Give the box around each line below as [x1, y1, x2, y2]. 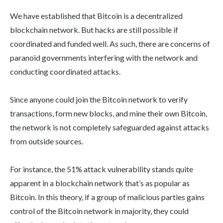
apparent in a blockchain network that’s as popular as [10, 178, 190, 188]
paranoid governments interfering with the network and [10, 53, 198, 63]
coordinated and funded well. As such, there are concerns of [10, 39, 210, 49]
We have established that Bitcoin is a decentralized [10, 11, 183, 21]
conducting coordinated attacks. [10, 67, 120, 77]
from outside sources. [10, 136, 83, 146]
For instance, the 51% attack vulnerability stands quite [10, 164, 193, 174]
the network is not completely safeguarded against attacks [10, 122, 209, 132]
